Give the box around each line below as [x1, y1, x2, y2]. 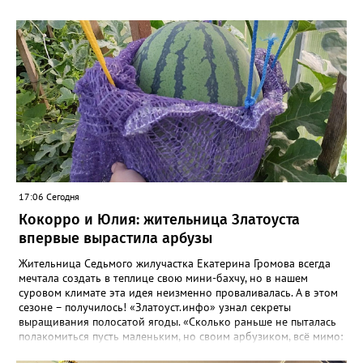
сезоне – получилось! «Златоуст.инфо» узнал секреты [19, 300, 291, 315]
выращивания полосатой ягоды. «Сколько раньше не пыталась [19, 314, 336, 330]
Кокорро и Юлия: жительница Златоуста [19, 211, 300, 229]
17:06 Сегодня [19, 190, 79, 203]
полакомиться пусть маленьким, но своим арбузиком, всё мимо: [19, 329, 343, 344]
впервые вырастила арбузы [19, 229, 212, 248]
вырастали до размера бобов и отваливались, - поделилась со [19, 344, 333, 359]
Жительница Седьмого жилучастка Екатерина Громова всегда [19, 256, 331, 271]
